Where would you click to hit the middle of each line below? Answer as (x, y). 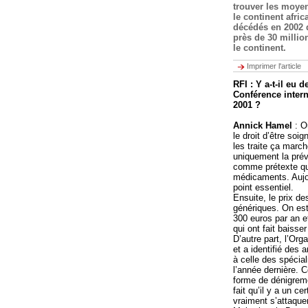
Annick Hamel (264, 125)
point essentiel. (263, 187)
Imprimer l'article (274, 66)
